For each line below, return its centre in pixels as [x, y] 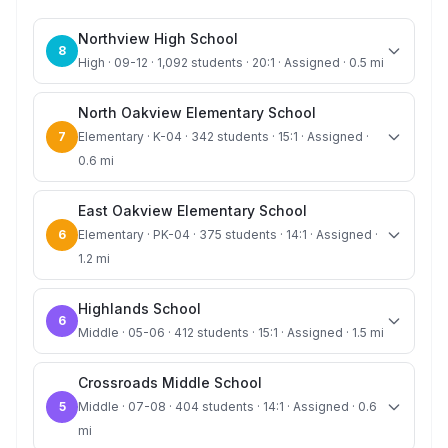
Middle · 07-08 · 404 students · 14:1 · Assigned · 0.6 [227, 406]
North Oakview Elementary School [197, 112]
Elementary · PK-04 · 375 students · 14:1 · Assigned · [228, 234]
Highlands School [139, 308]
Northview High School [158, 38]
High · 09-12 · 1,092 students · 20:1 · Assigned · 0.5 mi [231, 62]
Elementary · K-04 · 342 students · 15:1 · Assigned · [223, 136]
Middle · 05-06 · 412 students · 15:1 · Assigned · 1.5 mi [231, 332]
